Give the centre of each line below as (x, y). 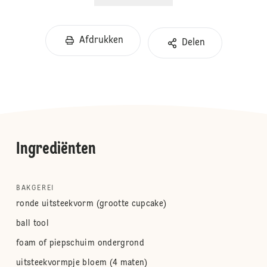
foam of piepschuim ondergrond (80, 243)
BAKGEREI (35, 188)
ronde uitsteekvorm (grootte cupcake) (91, 204)
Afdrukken (101, 41)
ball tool (32, 223)
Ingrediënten (56, 150)
